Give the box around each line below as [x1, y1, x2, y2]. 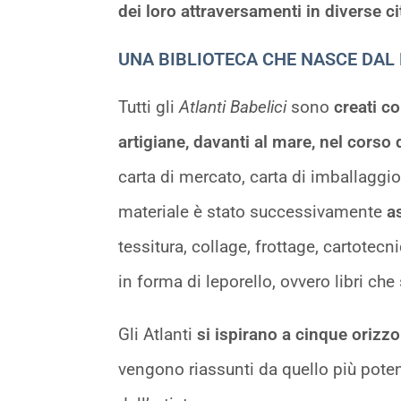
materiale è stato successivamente [118, 200, 387, 222]
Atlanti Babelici [179, 96, 291, 117]
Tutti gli [118, 96, 179, 117]
